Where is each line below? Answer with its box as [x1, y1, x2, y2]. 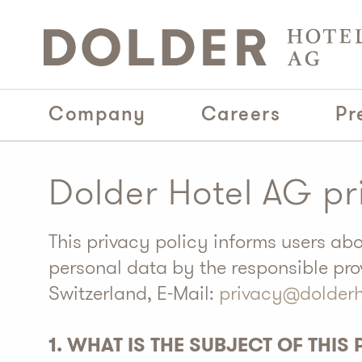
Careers [200, 99, 280, 128]
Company [48, 99, 146, 128]
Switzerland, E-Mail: [48, 280, 219, 307]
